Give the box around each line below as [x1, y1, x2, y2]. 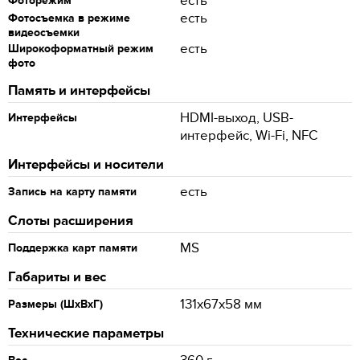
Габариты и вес [8, 269, 106, 285]
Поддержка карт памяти [8, 241, 137, 255]
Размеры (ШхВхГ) [8, 297, 103, 311]
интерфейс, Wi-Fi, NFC [180, 128, 317, 144]
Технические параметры [8, 325, 164, 342]
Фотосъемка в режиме [8, 11, 130, 25]
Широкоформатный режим [8, 42, 153, 55]
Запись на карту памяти [8, 185, 137, 198]
